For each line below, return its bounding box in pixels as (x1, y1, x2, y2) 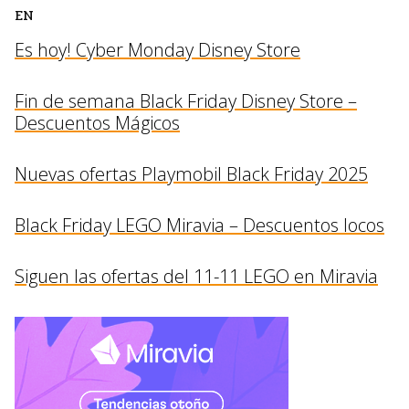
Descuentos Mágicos (15, 110, 180, 135)
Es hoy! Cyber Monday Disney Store (15, 37, 300, 62)
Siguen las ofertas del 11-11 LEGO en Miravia (15, 264, 378, 288)
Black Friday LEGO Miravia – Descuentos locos (15, 213, 384, 237)
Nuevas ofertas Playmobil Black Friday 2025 (15, 162, 368, 186)
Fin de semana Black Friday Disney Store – (15, 89, 357, 113)
